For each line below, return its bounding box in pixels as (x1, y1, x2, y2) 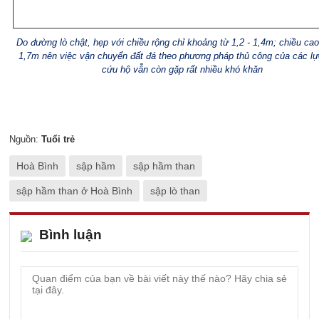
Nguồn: (9, 134, 41, 145)
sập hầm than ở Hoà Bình (16, 185, 132, 197)
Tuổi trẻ (41, 134, 75, 145)
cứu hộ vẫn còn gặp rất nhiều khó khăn (102, 64, 263, 75)
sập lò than (150, 185, 200, 197)
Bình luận (39, 227, 102, 242)
